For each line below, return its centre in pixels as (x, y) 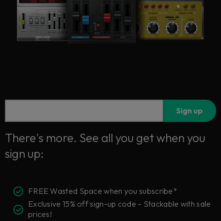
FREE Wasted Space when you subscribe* (103, 191)
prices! (40, 214)
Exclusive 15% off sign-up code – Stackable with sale (119, 204)
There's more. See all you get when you (105, 138)
